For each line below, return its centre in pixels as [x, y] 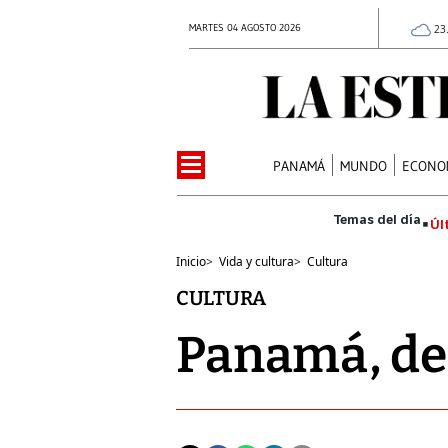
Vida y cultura [256, 261]
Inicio [191, 261]
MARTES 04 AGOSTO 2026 [245, 27]
